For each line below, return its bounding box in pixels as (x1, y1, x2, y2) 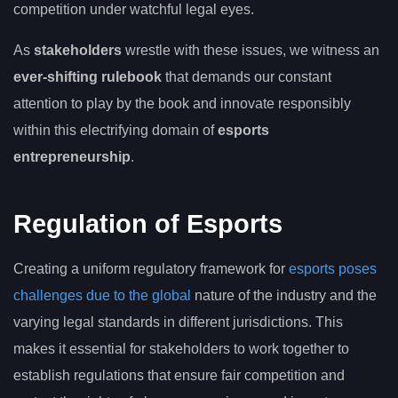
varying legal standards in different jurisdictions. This (13, 314, 343, 330)
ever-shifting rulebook (13, 68, 162, 84)
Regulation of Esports (13, 210, 283, 239)
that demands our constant (162, 68, 331, 84)
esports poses (289, 261, 377, 277)
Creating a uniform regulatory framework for (13, 261, 289, 277)
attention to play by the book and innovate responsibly (13, 95, 351, 111)
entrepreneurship (13, 148, 131, 164)
